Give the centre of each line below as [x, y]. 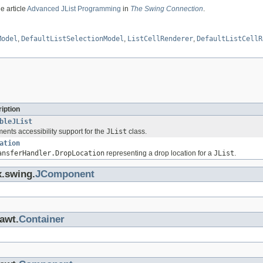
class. [137, 131]
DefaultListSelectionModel [73, 38]
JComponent [65, 174]
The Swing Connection [167, 9]
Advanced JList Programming [74, 9]
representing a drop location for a [159, 153]
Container [42, 219]
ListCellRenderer [160, 38]
